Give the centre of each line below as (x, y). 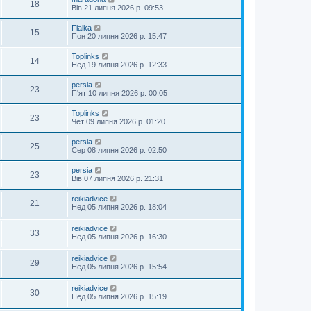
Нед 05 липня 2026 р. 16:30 (119, 237)
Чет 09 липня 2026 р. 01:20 (118, 121)
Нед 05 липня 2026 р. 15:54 (119, 267)
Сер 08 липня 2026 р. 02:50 (119, 150)
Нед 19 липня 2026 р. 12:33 (119, 65)
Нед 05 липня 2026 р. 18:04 (119, 207)
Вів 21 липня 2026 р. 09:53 (117, 8)
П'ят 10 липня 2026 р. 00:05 (119, 93)
